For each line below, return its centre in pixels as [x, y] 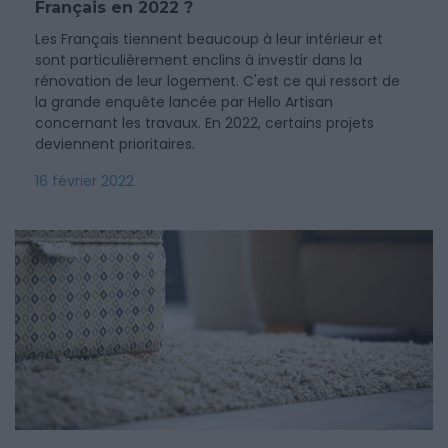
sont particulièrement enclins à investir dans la [198, 60]
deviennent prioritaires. [115, 144]
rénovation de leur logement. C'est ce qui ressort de [217, 81]
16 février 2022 [84, 181]
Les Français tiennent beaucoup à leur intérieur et [209, 39]
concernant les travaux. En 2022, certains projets [204, 123]
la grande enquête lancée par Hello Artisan [184, 102]
